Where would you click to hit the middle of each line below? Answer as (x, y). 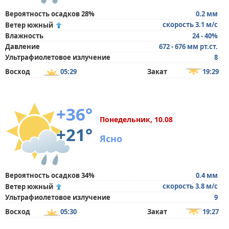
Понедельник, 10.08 (136, 119)
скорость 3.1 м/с (190, 25)
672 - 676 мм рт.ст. (188, 47)
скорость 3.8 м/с (190, 186)
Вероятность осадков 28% (50, 14)
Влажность (24, 36)
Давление (22, 47)
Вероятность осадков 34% (50, 175)
